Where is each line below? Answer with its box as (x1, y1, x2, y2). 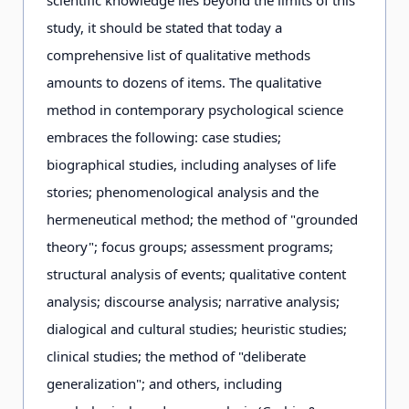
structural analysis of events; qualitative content (47, 265, 346, 283)
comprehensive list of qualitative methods (47, 46, 310, 64)
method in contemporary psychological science (47, 100, 343, 119)
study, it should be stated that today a (47, 18, 282, 37)
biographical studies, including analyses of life (47, 155, 336, 173)
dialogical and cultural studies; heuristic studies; (47, 320, 347, 338)
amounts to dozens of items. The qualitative (47, 73, 321, 91)
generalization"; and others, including (47, 374, 282, 393)
